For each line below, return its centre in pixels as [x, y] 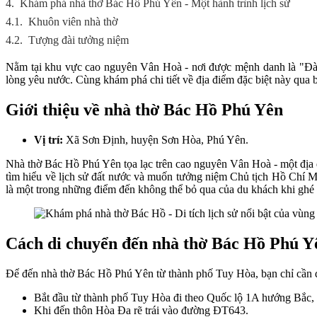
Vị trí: [48, 139]
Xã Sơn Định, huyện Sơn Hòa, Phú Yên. [156, 139]
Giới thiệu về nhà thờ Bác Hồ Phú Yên [144, 109]
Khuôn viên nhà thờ [73, 22]
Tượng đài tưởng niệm [79, 40]
